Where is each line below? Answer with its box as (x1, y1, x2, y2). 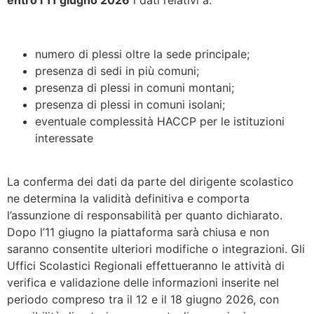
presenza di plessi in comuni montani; (35, 81, 234, 95)
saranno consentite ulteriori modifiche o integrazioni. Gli (7, 242, 305, 257)
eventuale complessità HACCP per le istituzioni (35, 114, 285, 129)
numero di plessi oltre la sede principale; (35, 47, 250, 62)
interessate (35, 131, 93, 146)
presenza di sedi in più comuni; (35, 64, 199, 78)
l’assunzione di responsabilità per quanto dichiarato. (7, 208, 282, 223)
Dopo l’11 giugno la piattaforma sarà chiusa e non (7, 225, 269, 240)
